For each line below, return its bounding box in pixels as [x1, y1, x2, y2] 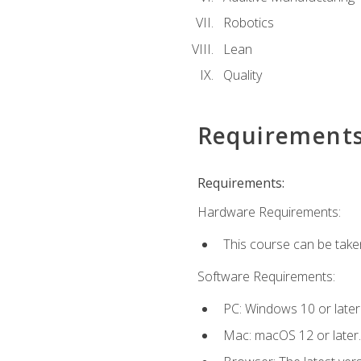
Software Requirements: [197, 268, 335, 286]
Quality [222, 66, 262, 85]
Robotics [222, 14, 274, 32]
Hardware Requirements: [197, 202, 341, 221]
